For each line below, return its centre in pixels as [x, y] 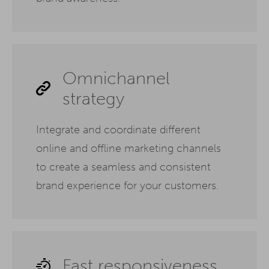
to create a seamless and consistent [123, 167]
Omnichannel [116, 78]
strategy [93, 99]
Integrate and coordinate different [118, 130]
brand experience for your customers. [127, 186]
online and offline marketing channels [128, 149]
